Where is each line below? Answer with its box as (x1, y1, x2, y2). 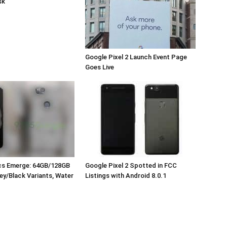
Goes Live (85, 63, 114, 71)
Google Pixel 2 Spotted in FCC (85, 162, 177, 169)
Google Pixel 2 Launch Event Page (85, 53, 187, 61)
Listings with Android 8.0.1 (85, 172, 166, 179)
